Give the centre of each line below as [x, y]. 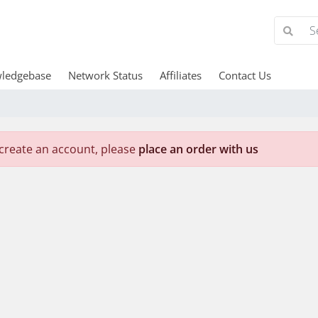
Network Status [105, 75]
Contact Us [245, 75]
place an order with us [198, 149]
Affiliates [180, 75]
